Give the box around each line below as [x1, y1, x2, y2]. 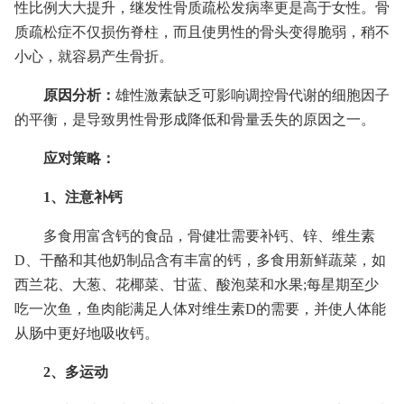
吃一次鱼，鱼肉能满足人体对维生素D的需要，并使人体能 [14, 301, 386, 317]
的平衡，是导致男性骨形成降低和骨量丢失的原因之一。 [14, 112, 375, 127]
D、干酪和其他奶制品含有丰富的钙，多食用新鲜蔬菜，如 [14, 252, 386, 268]
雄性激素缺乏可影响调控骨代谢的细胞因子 [115, 87, 390, 103]
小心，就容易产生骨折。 [14, 49, 173, 64]
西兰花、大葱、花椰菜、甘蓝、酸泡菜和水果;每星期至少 [14, 277, 379, 292]
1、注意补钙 [43, 189, 123, 205]
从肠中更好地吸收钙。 [14, 326, 159, 341]
